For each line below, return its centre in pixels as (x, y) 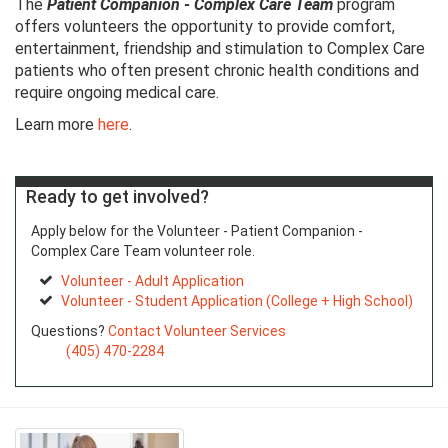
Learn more (56, 125)
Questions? (69, 331)
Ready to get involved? (117, 197)
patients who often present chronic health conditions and (217, 71)
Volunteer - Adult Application (152, 281)
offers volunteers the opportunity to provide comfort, (205, 27)
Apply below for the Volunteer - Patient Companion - (197, 231)
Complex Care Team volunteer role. (143, 251)
